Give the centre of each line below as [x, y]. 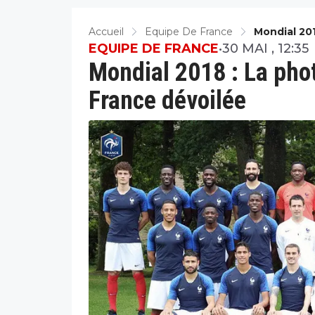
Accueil [106, 31]
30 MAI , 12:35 [265, 48]
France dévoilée [167, 100]
